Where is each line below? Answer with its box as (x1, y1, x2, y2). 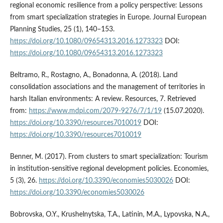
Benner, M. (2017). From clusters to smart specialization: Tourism (9, 153, 208, 161)
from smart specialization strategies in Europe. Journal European (9, 14, 207, 21)
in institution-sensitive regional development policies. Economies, (9, 165, 209, 173)
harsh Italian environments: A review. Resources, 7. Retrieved (9, 96, 196, 103)
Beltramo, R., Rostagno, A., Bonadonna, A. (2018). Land (9, 72, 178, 79)
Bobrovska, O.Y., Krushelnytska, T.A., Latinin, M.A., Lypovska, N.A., (9, 211, 210, 219)
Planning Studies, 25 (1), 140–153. (9, 26, 114, 33)
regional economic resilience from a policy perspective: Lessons (9, 2, 203, 9)
